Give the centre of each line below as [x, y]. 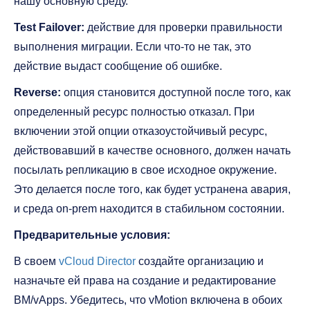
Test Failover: [49, 28]
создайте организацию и [200, 262]
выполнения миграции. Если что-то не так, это [133, 47]
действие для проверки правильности [183, 28]
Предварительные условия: [92, 235]
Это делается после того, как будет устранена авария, [152, 190]
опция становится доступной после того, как [176, 93]
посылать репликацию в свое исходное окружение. [145, 170]
